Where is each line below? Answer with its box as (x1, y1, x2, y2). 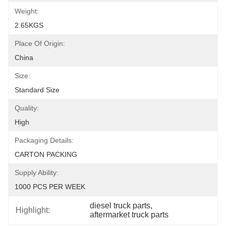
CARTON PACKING (15, 150, 77, 158)
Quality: (15, 104, 39, 112)
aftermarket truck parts (90, 210, 169, 219)
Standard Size (15, 86, 60, 94)
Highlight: (16, 206, 50, 214)
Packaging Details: (15, 136, 74, 144)
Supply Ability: (15, 168, 59, 177)
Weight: (15, 7, 39, 15)
